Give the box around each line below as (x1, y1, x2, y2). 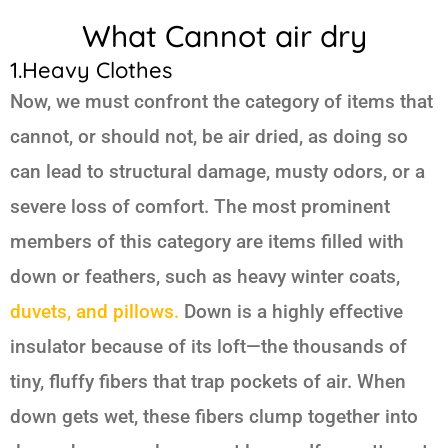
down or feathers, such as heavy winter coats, (10, 265, 400, 289)
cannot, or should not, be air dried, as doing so (10, 125, 408, 149)
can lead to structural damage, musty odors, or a (10, 160, 425, 184)
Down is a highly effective (179, 300, 403, 324)
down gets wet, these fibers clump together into (10, 405, 418, 429)
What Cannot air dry (81, 17, 367, 56)
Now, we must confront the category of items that (10, 90, 433, 114)
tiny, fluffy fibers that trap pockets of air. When (10, 370, 406, 394)
